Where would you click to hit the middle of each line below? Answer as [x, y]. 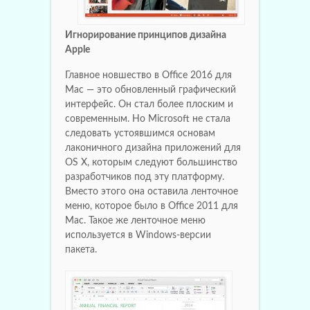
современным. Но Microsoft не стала [148, 119]
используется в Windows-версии [138, 235]
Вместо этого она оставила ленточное [152, 191]
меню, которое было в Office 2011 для [152, 206]
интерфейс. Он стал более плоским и [149, 104]
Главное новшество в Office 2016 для [148, 75]
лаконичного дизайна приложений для [153, 148]
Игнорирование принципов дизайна [146, 35]
